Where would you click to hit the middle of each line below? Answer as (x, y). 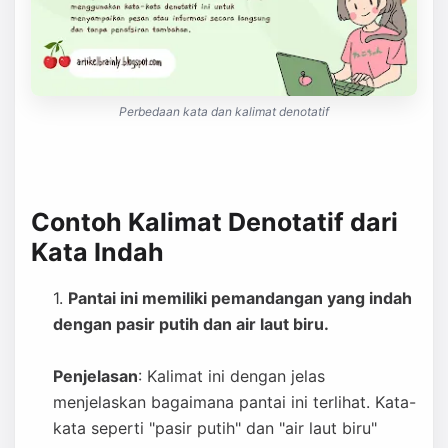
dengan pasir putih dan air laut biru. (191, 324)
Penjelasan (95, 376)
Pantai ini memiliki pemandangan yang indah (240, 298)
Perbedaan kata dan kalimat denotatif (224, 111)
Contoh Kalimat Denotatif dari (214, 222)
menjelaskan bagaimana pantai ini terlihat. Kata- (234, 402)
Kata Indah (97, 252)
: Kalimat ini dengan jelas (231, 376)
